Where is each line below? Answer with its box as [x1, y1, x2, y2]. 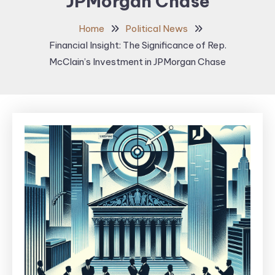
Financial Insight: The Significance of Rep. [48, 39, 227, 51]
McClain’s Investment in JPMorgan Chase [49, 56, 226, 68]
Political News [125, 23, 188, 34]
